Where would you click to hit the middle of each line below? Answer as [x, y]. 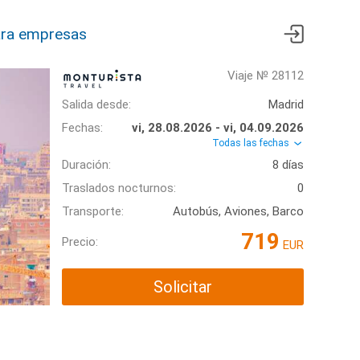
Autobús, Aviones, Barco [238, 212]
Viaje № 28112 [266, 76]
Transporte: [93, 212]
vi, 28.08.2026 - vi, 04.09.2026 [218, 128]
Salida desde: [96, 104]
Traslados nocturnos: [119, 188]
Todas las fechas [252, 143]
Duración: [86, 165]
